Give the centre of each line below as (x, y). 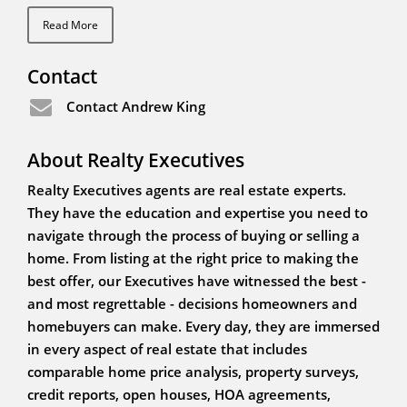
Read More (70, 25)
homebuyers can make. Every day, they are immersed (203, 327)
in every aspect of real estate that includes (167, 349)
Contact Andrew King (135, 107)
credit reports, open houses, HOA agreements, (179, 395)
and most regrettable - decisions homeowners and (192, 304)
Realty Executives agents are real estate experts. (187, 190)
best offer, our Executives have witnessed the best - (197, 281)
